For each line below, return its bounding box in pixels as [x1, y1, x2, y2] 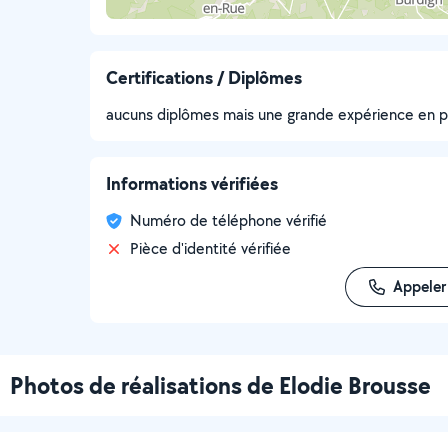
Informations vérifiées [106, 171, 278, 196]
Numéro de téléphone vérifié [130, 210, 327, 231]
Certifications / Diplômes [106, 65, 302, 90]
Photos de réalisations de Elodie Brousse [9, 369, 431, 401]
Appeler [392, 276, 446, 297]
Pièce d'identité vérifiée [130, 238, 291, 259]
